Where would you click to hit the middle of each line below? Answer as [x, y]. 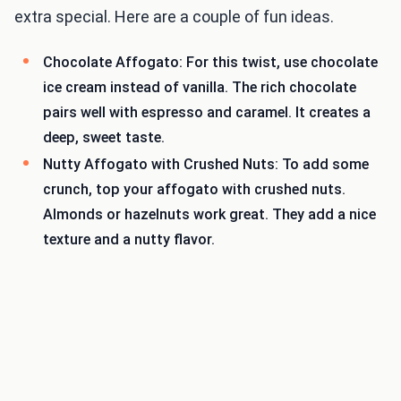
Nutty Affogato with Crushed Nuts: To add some [206, 164]
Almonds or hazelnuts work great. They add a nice [209, 214]
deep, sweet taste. [104, 138]
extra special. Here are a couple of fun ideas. [174, 17]
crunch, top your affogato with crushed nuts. [194, 189]
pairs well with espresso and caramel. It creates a [207, 113]
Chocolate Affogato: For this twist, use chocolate [210, 63]
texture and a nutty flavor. [129, 239]
